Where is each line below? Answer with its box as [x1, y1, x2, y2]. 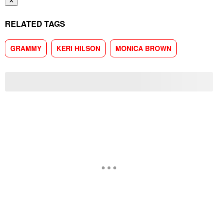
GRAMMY [10, 43, 41, 53]
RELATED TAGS [5, 18, 65, 29]
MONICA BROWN [115, 43, 171, 53]
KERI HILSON [56, 43, 100, 53]
